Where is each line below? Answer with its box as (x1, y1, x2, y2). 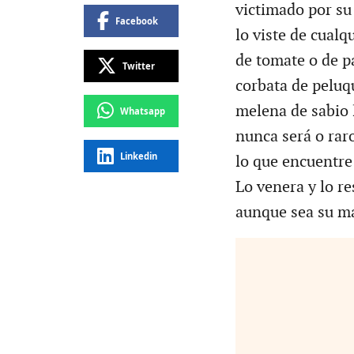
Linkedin (119, 149, 157, 162)
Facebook (115, 14, 158, 27)
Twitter (122, 59, 155, 72)
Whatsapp (119, 104, 165, 117)
